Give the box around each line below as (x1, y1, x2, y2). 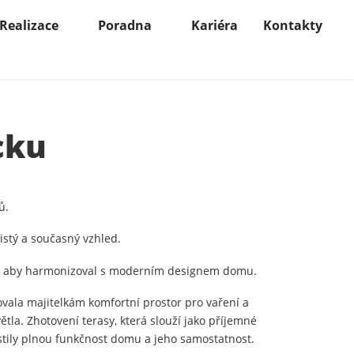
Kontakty (263, 16, 322, 34)
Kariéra (191, 16, 238, 34)
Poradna (98, 16, 152, 34)
